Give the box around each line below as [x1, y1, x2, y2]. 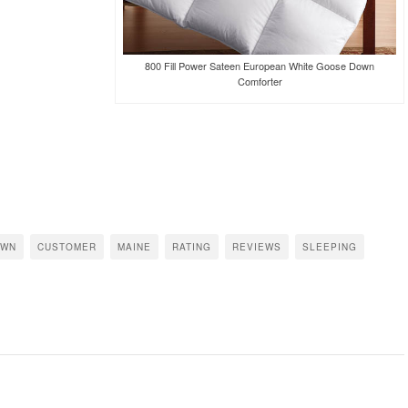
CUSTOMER [37, 240, 97, 253]
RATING [172, 240, 211, 253]
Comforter [237, 73, 282, 88]
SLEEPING [302, 240, 357, 253]
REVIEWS [232, 240, 281, 253]
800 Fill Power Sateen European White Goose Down [145, 57, 374, 73]
